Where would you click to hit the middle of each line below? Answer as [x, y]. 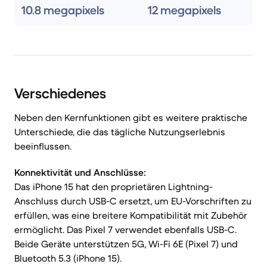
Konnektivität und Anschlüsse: [80, 172]
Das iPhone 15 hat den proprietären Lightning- [114, 187]
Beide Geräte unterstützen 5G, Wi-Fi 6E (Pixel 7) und [126, 244]
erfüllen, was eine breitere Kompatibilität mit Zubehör [131, 215]
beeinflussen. [43, 146]
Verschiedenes [60, 94]
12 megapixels [184, 10]
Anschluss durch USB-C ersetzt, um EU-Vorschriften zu [133, 201]
